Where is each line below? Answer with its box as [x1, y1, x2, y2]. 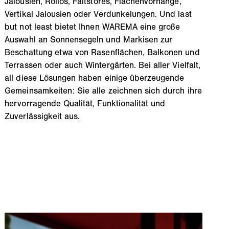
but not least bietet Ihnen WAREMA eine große [5, 21, 180, 32]
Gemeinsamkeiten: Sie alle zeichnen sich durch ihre [5, 85, 202, 96]
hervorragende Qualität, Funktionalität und [5, 98, 166, 108]
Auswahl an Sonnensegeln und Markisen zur [5, 34, 173, 44]
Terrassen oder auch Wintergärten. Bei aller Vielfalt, [5, 59, 200, 70]
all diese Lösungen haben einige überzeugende [5, 72, 185, 83]
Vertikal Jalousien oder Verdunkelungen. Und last [5, 8, 192, 19]
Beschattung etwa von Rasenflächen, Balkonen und [5, 47, 200, 57]
